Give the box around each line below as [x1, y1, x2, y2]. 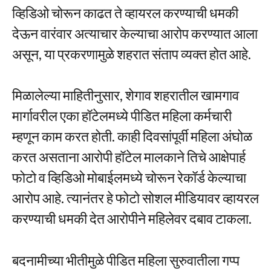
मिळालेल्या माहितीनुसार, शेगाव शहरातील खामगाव [12, 87, 239, 104]
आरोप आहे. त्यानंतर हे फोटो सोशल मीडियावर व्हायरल [12, 189, 259, 207]
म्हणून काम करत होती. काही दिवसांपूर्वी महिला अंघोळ [12, 128, 252, 145]
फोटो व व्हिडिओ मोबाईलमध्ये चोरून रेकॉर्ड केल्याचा [12, 169, 246, 186]
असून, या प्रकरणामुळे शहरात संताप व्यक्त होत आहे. [12, 45, 251, 62]
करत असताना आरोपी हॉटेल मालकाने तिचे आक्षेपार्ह [12, 148, 246, 166]
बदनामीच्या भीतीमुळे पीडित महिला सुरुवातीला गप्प [12, 251, 240, 269]
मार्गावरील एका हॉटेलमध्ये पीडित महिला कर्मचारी [12, 107, 232, 125]
